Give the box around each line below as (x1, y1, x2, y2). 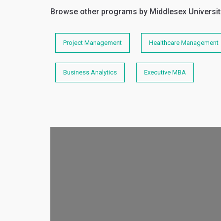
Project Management (63, 39, 122, 46)
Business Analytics (63, 69, 117, 76)
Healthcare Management (149, 39, 219, 46)
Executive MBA (144, 69, 186, 76)
